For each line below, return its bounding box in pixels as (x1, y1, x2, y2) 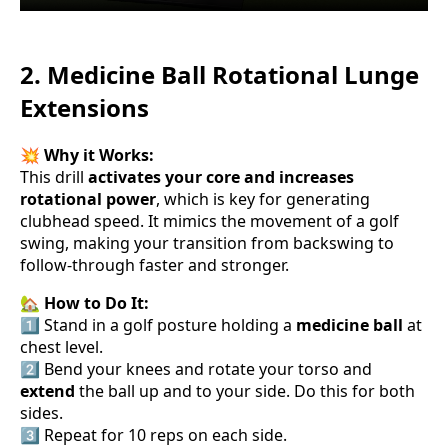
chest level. (20, 335, 103, 358)
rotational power (20, 187, 156, 210)
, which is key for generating (156, 187, 370, 210)
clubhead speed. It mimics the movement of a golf (20, 209, 399, 232)
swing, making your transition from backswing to (20, 231, 394, 254)
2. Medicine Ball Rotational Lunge (20, 57, 419, 91)
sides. (20, 401, 63, 424)
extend (20, 379, 75, 402)
